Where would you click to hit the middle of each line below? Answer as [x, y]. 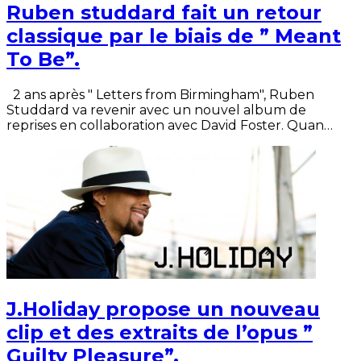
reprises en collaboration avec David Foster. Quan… [170, 125]
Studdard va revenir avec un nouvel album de [156, 110]
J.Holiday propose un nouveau [163, 309]
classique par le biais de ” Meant [174, 35]
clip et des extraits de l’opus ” [160, 333]
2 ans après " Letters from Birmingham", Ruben [160, 94]
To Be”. [43, 59]
